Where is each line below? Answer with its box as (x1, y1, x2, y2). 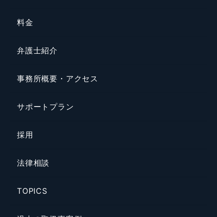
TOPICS (17, 186, 47, 196)
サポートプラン (17, 102, 74, 112)
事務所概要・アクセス (17, 74, 98, 84)
